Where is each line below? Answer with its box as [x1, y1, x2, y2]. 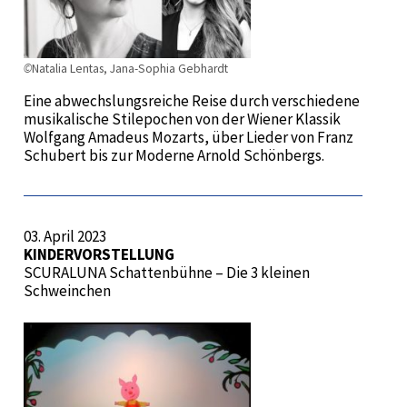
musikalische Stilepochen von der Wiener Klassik [23, 108, 341, 129]
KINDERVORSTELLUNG [23, 243, 174, 264]
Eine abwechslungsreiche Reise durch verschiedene [23, 90, 360, 111]
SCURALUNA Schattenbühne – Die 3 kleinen [23, 262, 310, 283]
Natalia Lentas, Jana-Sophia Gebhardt [31, 60, 228, 76]
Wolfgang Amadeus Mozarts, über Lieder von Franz [23, 126, 353, 147]
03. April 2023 [23, 225, 106, 246]
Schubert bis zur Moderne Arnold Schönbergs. [23, 144, 324, 165]
